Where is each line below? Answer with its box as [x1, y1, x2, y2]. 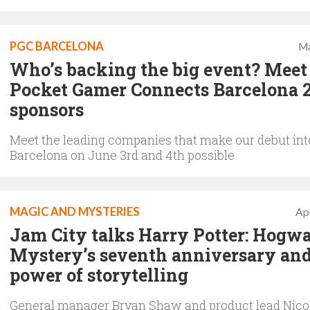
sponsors [10, 98, 84, 121]
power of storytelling [10, 263, 188, 286]
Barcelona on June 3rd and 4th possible [10, 146, 235, 163]
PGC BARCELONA [10, 39, 104, 53]
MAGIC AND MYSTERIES [10, 204, 140, 219]
